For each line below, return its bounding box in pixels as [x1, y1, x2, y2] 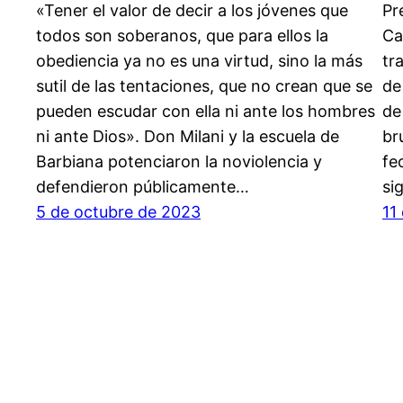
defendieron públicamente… [36, 176, 249, 196]
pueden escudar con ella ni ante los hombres [36, 101, 375, 121]
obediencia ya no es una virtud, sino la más [36, 50, 363, 70]
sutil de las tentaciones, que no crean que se [36, 76, 372, 95]
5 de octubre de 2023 [36, 201, 201, 221]
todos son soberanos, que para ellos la [36, 25, 328, 45]
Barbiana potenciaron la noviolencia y [36, 151, 322, 171]
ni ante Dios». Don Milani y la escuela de [36, 126, 339, 146]
